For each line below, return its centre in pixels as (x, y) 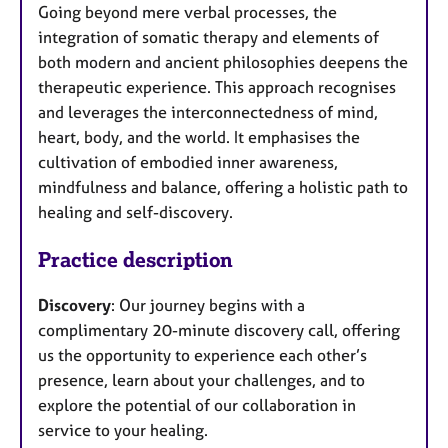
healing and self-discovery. (135, 211)
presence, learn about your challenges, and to (201, 380)
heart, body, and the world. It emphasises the (199, 136)
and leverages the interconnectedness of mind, (208, 111)
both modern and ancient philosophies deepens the (223, 61)
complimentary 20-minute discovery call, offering (219, 330)
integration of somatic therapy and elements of (208, 36)
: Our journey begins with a (208, 305)
